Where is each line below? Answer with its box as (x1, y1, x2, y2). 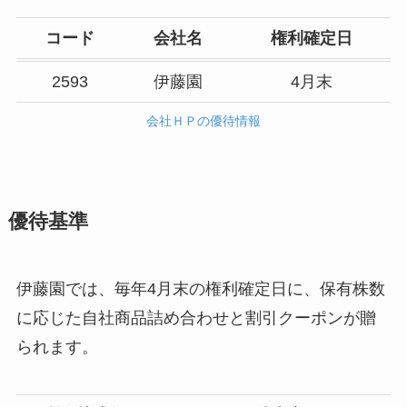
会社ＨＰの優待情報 (146, 114, 261, 129)
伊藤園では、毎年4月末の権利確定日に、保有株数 (15, 280, 385, 299)
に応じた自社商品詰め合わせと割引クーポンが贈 (15, 309, 376, 328)
